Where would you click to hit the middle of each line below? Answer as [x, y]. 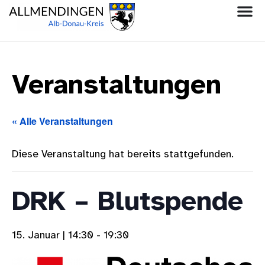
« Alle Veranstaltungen [62, 121]
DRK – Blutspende [127, 203]
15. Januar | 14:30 [53, 235]
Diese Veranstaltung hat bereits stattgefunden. [123, 154]
